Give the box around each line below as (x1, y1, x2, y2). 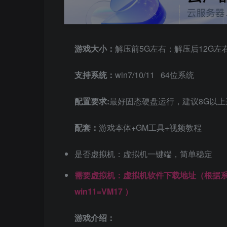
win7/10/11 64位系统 (115, 69, 194, 81)
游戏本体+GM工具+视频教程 (99, 122, 202, 134)
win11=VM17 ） (74, 185, 133, 198)
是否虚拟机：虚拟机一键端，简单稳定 (74, 148, 212, 160)
